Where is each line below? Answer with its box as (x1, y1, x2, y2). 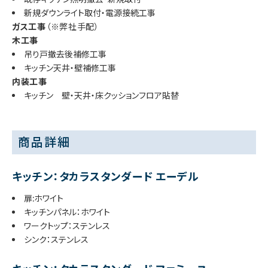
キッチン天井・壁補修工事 (24, 62, 116, 74)
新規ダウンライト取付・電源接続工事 (24, 7, 156, 19)
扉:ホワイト (24, 192, 63, 205)
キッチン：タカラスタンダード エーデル (12, 169, 200, 184)
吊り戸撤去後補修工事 (24, 48, 106, 60)
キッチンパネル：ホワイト (24, 206, 110, 218)
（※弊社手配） (45, 20, 99, 33)
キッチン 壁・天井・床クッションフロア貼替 (24, 89, 179, 102)
